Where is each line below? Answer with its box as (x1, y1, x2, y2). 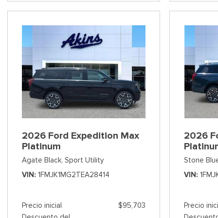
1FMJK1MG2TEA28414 (38, 170, 109, 179)
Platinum (22, 140, 61, 152)
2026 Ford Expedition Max (22, 129, 139, 142)
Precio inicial (22, 200, 62, 210)
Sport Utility (65, 155, 104, 164)
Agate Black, (22, 155, 63, 164)
